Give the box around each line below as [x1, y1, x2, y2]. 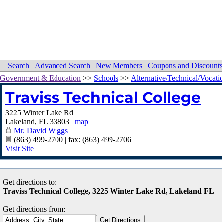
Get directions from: [3, 205, 65, 214]
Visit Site [5, 144, 34, 153]
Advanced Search [35, 61, 90, 70]
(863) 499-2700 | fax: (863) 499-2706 [12, 135, 131, 144]
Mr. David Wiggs [14, 126, 68, 135]
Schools [94, 74, 118, 83]
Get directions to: [3, 178, 56, 187]
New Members [96, 61, 142, 70]
